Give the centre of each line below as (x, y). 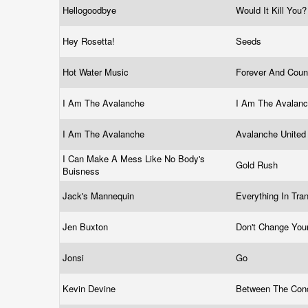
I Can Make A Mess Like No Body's (134, 158)
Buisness (82, 171)
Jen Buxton (87, 227)
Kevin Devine (90, 288)
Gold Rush (258, 165)
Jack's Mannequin (100, 196)
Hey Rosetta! (90, 41)
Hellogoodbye (91, 10)
